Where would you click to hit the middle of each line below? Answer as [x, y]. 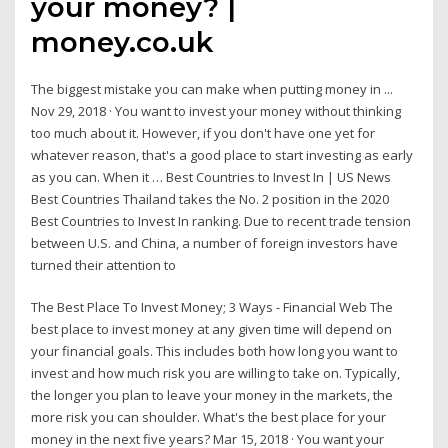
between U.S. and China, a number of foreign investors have [215, 242]
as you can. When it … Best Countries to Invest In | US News [211, 176]
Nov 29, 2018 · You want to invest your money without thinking [216, 110]
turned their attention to [104, 264]
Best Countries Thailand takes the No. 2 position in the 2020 [210, 198]
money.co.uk [122, 41]
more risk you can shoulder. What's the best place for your [209, 417]
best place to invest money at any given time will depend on [212, 329]
